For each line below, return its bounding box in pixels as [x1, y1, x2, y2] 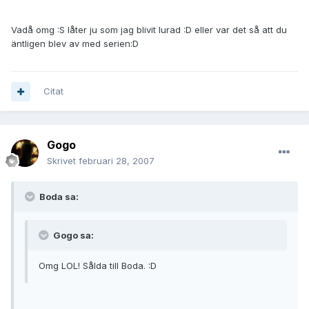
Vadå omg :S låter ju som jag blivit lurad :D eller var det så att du [11, 24, 287, 36]
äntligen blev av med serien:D [11, 38, 139, 50]
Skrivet [47, 155, 79, 167]
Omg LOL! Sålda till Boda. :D [39, 260, 157, 272]
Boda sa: [37, 191, 79, 203]
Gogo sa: [51, 230, 94, 241]
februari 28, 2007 [79, 155, 154, 167]
